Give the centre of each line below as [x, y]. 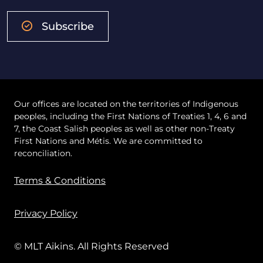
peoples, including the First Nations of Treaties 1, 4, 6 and [130, 116]
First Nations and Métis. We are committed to [108, 141]
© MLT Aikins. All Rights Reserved [92, 246]
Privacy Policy [46, 213]
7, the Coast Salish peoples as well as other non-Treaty [124, 128]
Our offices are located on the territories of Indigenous [126, 104]
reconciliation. [43, 153]
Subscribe [68, 26]
